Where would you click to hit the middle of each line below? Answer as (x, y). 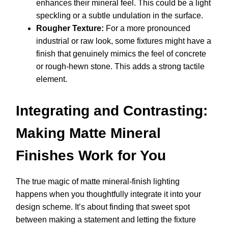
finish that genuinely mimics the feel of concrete (121, 54)
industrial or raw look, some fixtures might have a (124, 41)
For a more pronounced (147, 28)
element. (52, 79)
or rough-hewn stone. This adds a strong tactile (120, 67)
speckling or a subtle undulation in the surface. (120, 16)
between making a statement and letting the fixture (106, 220)
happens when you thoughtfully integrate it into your (108, 194)
